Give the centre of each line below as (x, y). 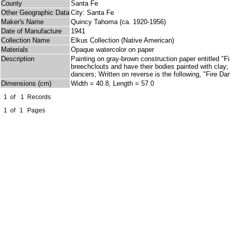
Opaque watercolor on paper (112, 50)
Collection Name (25, 41)
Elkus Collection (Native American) (122, 41)
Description (18, 59)
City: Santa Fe (92, 13)
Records (39, 97)
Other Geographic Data (35, 13)
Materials (15, 50)
